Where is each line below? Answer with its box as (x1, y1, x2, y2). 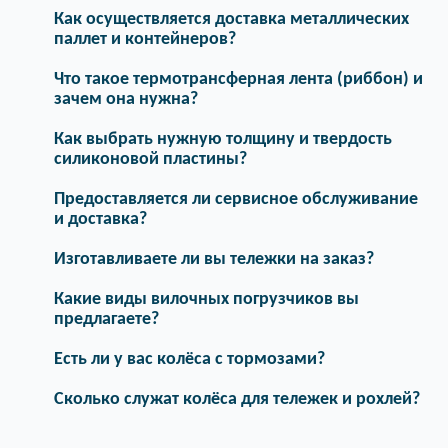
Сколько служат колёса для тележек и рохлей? (54, 390, 420, 409)
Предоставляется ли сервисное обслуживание (54, 190, 418, 209)
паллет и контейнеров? (54, 30, 236, 49)
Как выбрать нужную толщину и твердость (54, 130, 392, 149)
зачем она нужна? (54, 90, 198, 109)
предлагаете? (54, 310, 159, 329)
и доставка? (54, 210, 147, 229)
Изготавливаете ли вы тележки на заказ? (54, 250, 374, 269)
